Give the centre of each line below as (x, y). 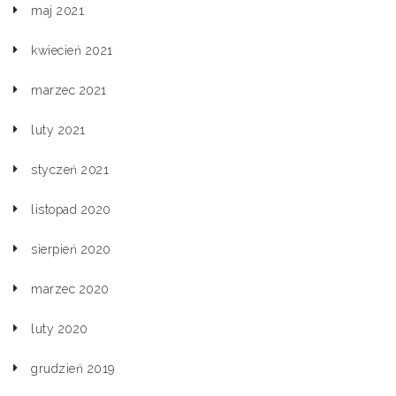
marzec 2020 (70, 289)
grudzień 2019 (73, 369)
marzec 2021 (69, 90)
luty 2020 (60, 329)
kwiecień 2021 (72, 50)
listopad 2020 (71, 209)
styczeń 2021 (70, 170)
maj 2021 (57, 11)
